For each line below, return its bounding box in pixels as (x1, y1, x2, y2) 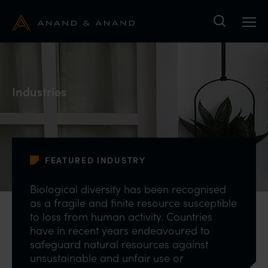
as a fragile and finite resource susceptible (30, 196, 237, 210)
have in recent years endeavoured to (30, 223, 210, 237)
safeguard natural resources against (30, 237, 208, 251)
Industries (12, 83, 66, 99)
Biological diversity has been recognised (30, 182, 226, 196)
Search (219, 25, 253, 40)
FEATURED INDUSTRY (45, 154, 146, 166)
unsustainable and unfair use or (30, 251, 183, 265)
